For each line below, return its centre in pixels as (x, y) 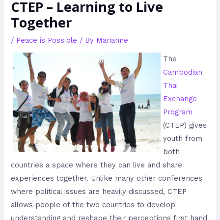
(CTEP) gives (185, 125)
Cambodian (183, 72)
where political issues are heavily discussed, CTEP (99, 192)
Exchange (180, 99)
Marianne (112, 40)
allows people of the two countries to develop (93, 205)
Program (178, 112)
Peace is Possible (47, 40)
